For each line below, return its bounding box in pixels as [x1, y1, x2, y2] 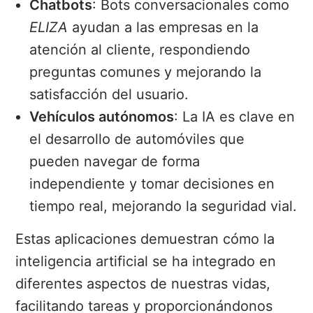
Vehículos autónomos [29, 108, 175, 126]
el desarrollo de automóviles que [29, 131, 245, 148]
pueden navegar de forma [29, 153, 201, 170]
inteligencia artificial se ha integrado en [15, 253, 277, 270]
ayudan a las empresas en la [68, 19, 259, 36]
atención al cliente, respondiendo [29, 41, 251, 59]
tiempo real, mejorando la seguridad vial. [29, 198, 298, 215]
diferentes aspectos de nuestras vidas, [15, 275, 271, 293]
